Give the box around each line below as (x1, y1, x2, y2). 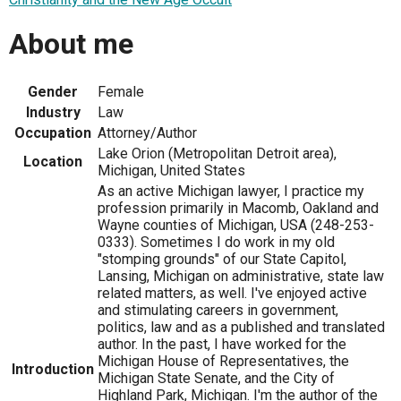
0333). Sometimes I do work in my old (98, 233, 335, 251)
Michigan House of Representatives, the (98, 352, 349, 370)
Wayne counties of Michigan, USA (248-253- (98, 216, 374, 234)
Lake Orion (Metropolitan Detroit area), (98, 144, 337, 162)
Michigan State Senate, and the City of (98, 369, 335, 387)
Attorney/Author (98, 124, 197, 141)
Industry (25, 103, 81, 121)
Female (98, 82, 144, 100)
